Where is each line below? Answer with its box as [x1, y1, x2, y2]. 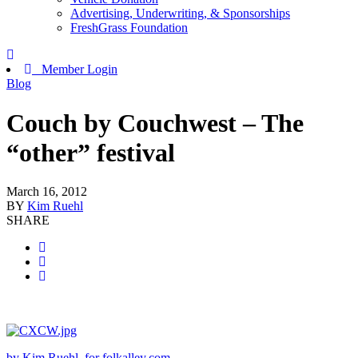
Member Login [32, 62, 117, 77]
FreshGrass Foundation [70, 21, 188, 35]
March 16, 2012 [6, 185, 87, 199]
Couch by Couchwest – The [6, 108, 304, 137]
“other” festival [6, 137, 175, 167]
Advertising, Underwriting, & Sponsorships [70, 6, 290, 21]
